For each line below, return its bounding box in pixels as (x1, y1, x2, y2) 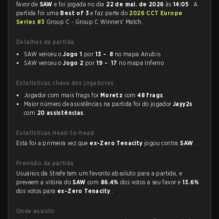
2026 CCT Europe (129, 9, 183, 17)
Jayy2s (173, 100, 193, 108)
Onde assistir (16, 207, 55, 215)
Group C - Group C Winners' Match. (46, 18, 144, 25)
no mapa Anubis (113, 50, 161, 58)
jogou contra (144, 139, 180, 147)
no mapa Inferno (117, 59, 164, 66)
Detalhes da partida (16, 38, 74, 45)
